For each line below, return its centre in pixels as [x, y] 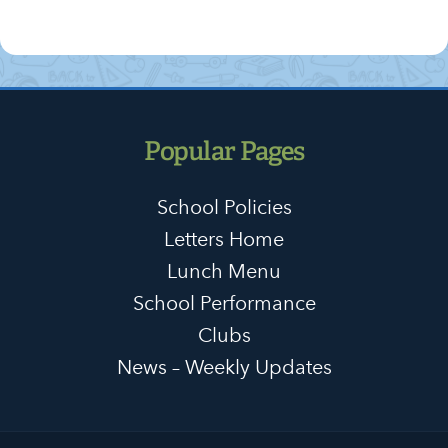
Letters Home [224, 238]
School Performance [224, 302]
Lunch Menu [224, 270]
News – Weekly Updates [224, 366]
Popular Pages [224, 151]
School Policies [224, 206]
